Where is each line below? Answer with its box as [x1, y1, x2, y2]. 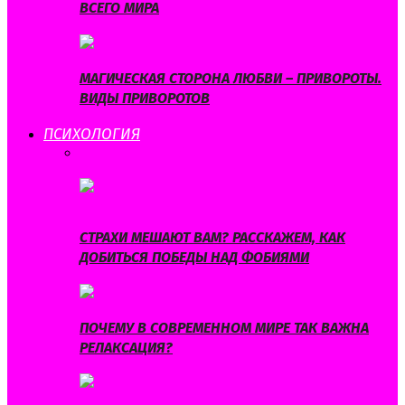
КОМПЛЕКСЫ [80, 160, 164, 178]
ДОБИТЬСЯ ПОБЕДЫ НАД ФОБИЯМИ [80, 249, 309, 267]
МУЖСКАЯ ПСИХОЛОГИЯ [104, 143, 262, 161]
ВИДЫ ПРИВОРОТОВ [80, 89, 210, 107]
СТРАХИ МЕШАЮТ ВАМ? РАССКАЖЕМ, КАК [80, 229, 345, 247]
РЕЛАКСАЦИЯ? [80, 338, 173, 356]
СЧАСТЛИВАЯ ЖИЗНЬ [164, 160, 298, 178]
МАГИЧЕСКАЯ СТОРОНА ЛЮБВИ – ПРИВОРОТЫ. [80, 69, 381, 87]
